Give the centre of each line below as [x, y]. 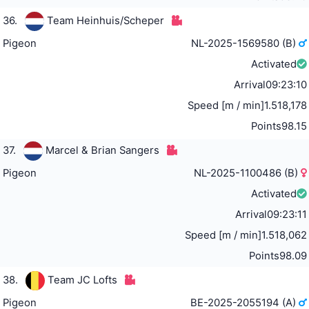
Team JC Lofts [82, 280]
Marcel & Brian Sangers [102, 151]
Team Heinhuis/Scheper [105, 21]
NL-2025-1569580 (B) [245, 44]
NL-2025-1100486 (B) [248, 173]
